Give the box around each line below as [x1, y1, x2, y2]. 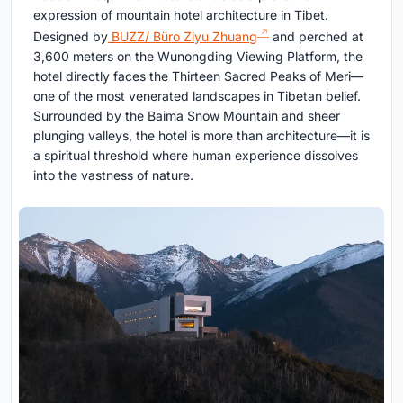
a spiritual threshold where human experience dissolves [33, 147, 358, 163]
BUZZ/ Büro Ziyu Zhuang [108, 28, 257, 44]
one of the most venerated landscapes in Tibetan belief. [33, 87, 361, 103]
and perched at [269, 28, 363, 44]
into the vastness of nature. [33, 166, 193, 183]
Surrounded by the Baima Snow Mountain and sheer [33, 107, 340, 123]
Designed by [33, 28, 108, 44]
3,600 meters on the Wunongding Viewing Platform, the [33, 48, 363, 64]
